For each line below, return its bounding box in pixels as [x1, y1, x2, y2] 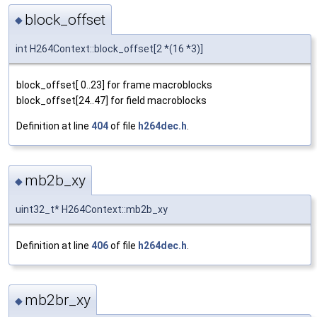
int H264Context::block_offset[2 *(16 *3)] [16, 42, 203, 54]
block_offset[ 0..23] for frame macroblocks [16, 79, 212, 91]
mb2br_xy [25, 292, 91, 309]
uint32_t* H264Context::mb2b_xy [16, 203, 168, 215]
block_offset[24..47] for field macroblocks [16, 94, 207, 106]
